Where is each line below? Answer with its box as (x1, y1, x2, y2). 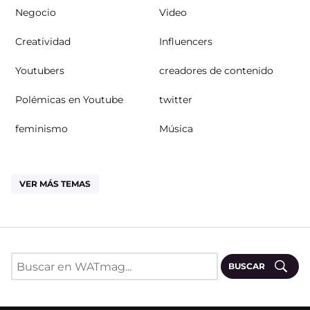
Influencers (159, 35, 212, 48)
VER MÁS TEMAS (19, 179, 91, 190)
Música (159, 122, 193, 136)
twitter (159, 93, 192, 107)
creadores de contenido (159, 64, 273, 77)
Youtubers (15, 64, 64, 77)
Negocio (15, 6, 56, 19)
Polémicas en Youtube (15, 93, 123, 107)
